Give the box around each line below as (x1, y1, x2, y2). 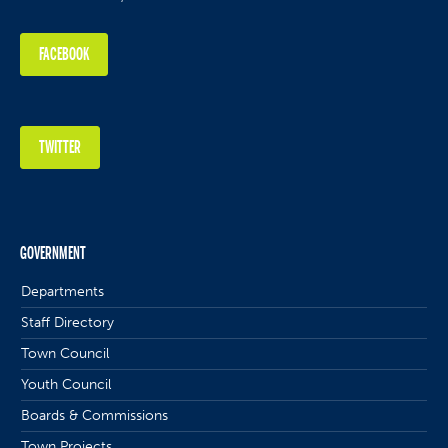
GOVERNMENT (20, 240, 87, 265)
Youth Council (21, 375, 112, 393)
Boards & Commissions (21, 406, 169, 424)
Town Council (21, 344, 110, 362)
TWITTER (39, 134, 82, 159)
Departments (21, 282, 105, 300)
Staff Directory (21, 313, 115, 331)
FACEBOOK (39, 41, 90, 66)
